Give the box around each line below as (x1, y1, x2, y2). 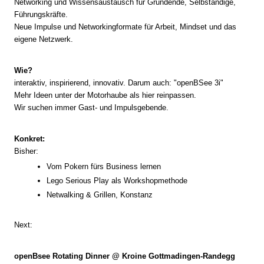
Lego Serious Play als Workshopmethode (46, 176, 187, 185)
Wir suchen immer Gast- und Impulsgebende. (14, 103, 169, 112)
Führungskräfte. (14, 10, 68, 19)
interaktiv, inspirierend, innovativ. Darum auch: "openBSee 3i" (14, 78, 223, 87)
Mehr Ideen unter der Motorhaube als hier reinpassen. (14, 91, 196, 100)
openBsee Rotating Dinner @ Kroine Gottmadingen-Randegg (14, 252, 237, 260)
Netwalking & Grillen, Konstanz (46, 190, 153, 199)
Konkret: (14, 134, 45, 143)
